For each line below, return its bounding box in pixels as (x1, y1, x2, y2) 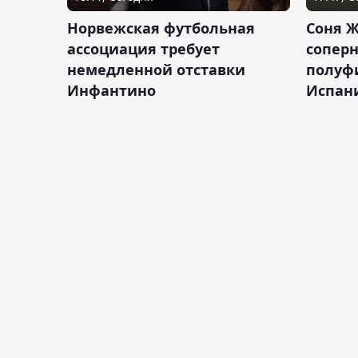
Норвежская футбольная (67, 18, 255, 38)
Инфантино (67, 80, 156, 100)
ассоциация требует (67, 38, 220, 58)
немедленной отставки (67, 59, 245, 79)
